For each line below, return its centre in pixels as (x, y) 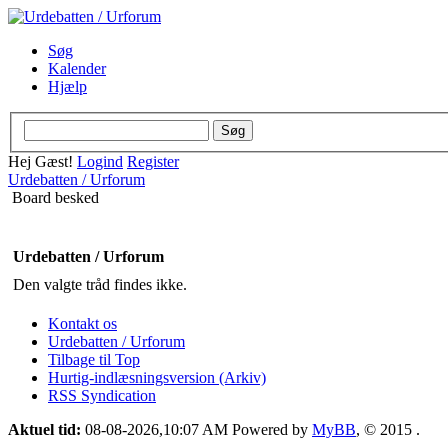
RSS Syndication (102, 395)
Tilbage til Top (94, 359)
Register (153, 161)
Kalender (77, 68)
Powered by (272, 429)
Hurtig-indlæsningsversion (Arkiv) (157, 377)
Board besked (55, 197)
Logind (100, 161)
